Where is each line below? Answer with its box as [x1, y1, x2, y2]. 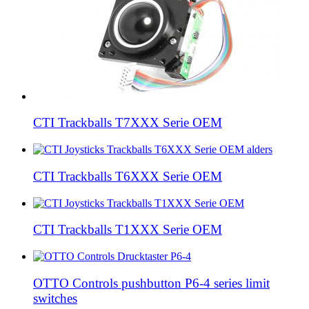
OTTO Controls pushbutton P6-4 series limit [33, 275, 270, 290]
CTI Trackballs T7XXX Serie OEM [33, 115, 222, 130]
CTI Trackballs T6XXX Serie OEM [33, 168, 222, 183]
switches [33, 290, 77, 306]
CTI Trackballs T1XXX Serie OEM [33, 222, 222, 237]
